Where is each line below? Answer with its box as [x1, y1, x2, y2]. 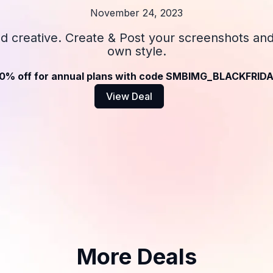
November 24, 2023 [90, 7, 183, 19]
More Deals [76, 243, 197, 270]
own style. [107, 44, 166, 58]
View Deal [105, 90, 152, 102]
